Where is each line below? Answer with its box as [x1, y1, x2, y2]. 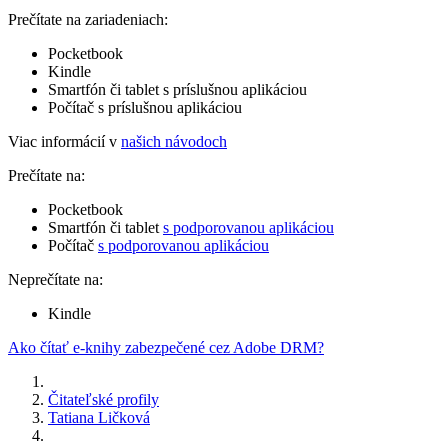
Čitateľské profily [48, 390, 159, 408]
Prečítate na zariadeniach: [8, 10, 168, 28]
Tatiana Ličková [48, 408, 150, 426]
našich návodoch [121, 132, 227, 150]
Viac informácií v [8, 132, 121, 150]
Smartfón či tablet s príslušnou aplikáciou [48, 80, 307, 98]
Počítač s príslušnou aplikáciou [48, 98, 242, 116]
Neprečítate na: [8, 270, 103, 288]
